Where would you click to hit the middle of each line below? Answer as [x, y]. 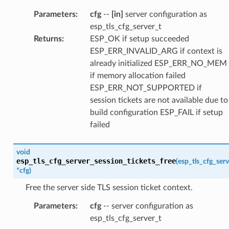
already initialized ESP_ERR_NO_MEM [158, 63]
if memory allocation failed [138, 75]
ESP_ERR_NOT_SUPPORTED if [146, 88]
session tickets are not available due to [159, 100]
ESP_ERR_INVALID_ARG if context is [156, 51]
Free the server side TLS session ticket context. [109, 187]
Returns [48, 39]
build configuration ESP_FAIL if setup [156, 112]
